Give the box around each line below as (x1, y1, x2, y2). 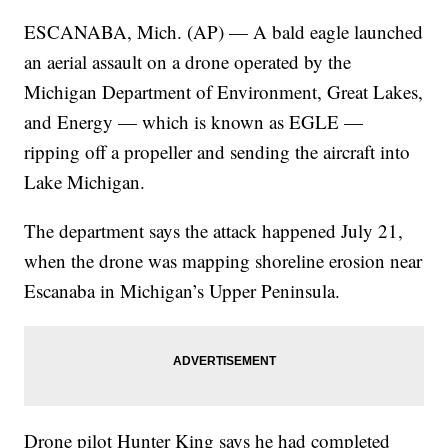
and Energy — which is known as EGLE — (24, 109, 364, 135)
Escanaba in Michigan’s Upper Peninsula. (24, 278, 341, 304)
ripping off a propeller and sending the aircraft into (24, 139, 411, 165)
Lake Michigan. (24, 169, 146, 195)
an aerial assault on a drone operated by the (24, 49, 352, 75)
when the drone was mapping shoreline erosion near (24, 248, 423, 274)
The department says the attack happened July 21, (24, 218, 404, 244)
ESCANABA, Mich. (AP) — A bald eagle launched (24, 19, 424, 45)
